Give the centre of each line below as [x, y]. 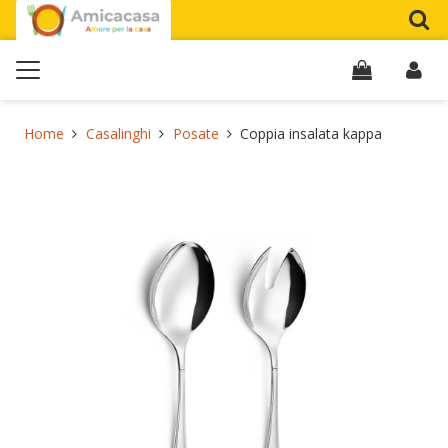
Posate [195, 133]
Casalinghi [118, 133]
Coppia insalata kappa [311, 133]
